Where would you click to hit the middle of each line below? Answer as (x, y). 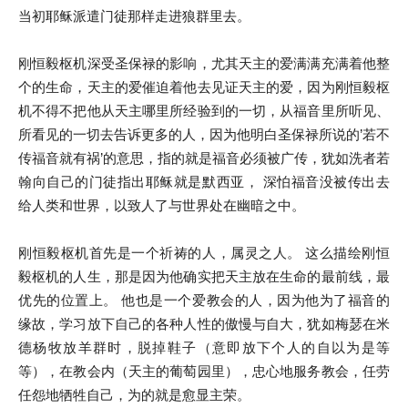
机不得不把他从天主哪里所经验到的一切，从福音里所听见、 (204, 110)
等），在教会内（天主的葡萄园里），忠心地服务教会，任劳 (204, 371)
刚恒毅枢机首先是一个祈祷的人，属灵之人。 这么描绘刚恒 (204, 252)
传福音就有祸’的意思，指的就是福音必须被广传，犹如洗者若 (204, 158)
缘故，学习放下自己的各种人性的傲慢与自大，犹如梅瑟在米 (204, 323)
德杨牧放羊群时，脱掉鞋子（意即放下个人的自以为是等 (204, 347)
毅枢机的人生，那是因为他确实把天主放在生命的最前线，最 (204, 276)
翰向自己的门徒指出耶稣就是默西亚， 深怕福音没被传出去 (204, 181)
